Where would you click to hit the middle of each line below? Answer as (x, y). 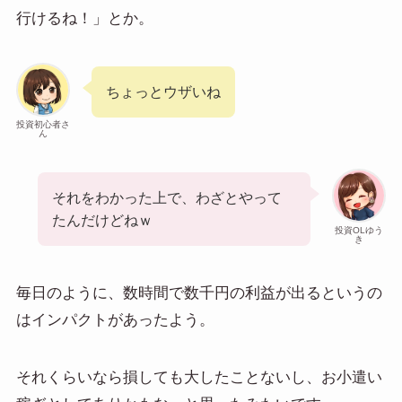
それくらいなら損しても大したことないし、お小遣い (199, 378)
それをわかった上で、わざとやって (167, 198)
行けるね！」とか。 (84, 18)
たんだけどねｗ (103, 220)
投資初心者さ (43, 124)
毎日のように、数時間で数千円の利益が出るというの (199, 293)
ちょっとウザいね (164, 92)
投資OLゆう (359, 231)
